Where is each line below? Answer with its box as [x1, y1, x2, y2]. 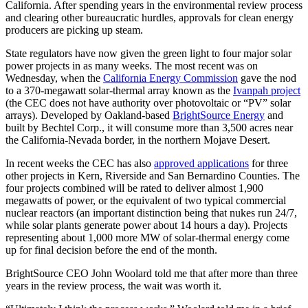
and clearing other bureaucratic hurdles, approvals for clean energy [5, 11, 294, 23]
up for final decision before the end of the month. [5, 243, 217, 256]
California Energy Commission [103, 71, 238, 84]
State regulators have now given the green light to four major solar [5, 47, 291, 59]
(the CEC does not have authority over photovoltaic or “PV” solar [5, 96, 291, 109]
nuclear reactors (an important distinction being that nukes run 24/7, [5, 206, 297, 219]
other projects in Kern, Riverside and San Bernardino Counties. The [5, 169, 300, 181]
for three [249, 157, 288, 169]
